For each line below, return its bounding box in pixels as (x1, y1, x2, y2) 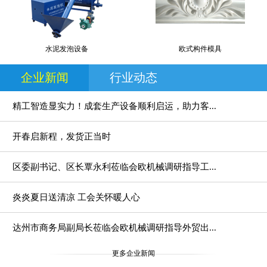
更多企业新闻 (112, 249, 155, 258)
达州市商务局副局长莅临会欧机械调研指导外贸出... (13, 223, 216, 233)
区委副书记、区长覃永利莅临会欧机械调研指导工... (13, 162, 216, 172)
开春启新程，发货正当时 (13, 132, 111, 142)
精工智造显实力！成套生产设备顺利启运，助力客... (13, 101, 216, 111)
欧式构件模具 (179, 45, 222, 54)
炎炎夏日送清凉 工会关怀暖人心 (13, 193, 140, 203)
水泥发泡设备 (45, 45, 88, 54)
